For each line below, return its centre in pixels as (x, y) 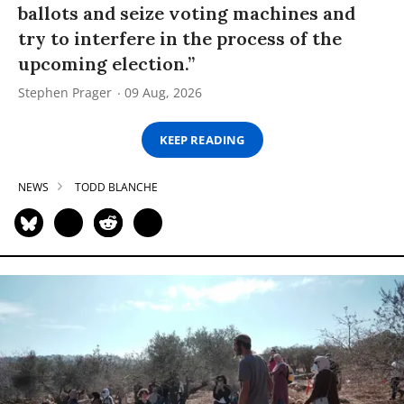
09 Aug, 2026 (163, 92)
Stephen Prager (65, 92)
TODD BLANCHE (116, 187)
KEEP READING (202, 139)
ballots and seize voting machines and (187, 13)
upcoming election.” (106, 64)
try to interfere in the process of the (180, 38)
